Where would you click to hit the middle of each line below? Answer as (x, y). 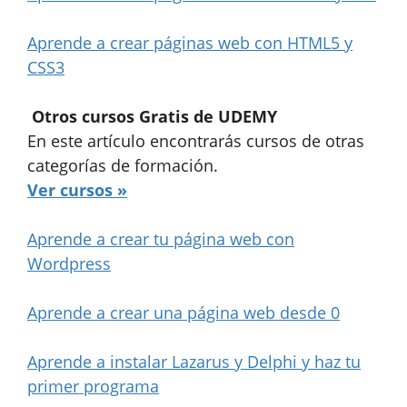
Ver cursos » (77, 189)
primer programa (93, 386)
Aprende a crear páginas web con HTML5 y (190, 42)
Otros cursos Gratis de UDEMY (154, 116)
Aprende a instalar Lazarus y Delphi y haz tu (194, 361)
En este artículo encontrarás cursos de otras (196, 140)
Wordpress (69, 263)
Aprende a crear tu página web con (161, 238)
